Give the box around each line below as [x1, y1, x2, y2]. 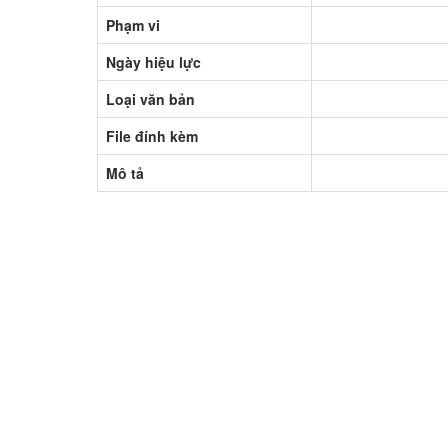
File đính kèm [106, 125, 198, 146]
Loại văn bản [106, 88, 195, 109]
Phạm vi [106, 14, 160, 35]
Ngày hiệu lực [106, 51, 201, 72]
